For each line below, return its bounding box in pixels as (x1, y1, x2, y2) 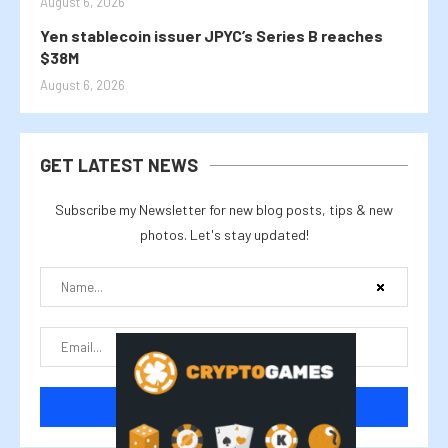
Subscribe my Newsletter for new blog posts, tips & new (55, 200, 393, 218)
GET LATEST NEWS (40, 153, 198, 176)
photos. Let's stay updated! (139, 225, 309, 243)
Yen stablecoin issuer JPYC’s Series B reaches (40, 25, 383, 45)
